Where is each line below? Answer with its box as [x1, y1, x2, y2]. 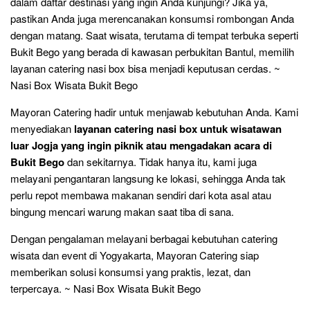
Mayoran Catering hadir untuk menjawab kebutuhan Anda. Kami [10, 104, 298, 119]
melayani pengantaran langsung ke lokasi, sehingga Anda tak [10, 171, 286, 185]
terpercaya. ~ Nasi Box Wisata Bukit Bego [10, 281, 201, 295]
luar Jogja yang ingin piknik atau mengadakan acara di [10, 138, 272, 153]
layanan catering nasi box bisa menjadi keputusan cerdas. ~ [10, 61, 280, 75]
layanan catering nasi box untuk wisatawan [74, 121, 282, 136]
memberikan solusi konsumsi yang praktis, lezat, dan [10, 264, 250, 279]
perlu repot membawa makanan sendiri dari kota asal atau [10, 188, 271, 202]
